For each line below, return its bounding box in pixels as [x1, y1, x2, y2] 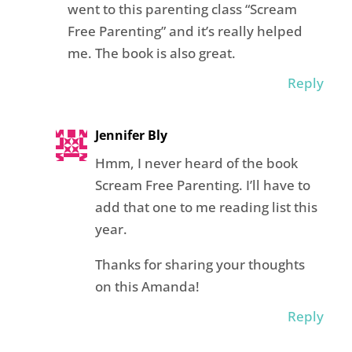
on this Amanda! [94, 277, 200, 296]
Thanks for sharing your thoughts [94, 255, 305, 274]
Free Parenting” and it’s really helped [67, 22, 302, 41]
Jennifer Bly [94, 126, 167, 145]
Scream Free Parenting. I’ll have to [94, 176, 310, 195]
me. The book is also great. [67, 44, 236, 63]
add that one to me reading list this [94, 198, 317, 217]
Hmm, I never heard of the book [94, 154, 298, 173]
